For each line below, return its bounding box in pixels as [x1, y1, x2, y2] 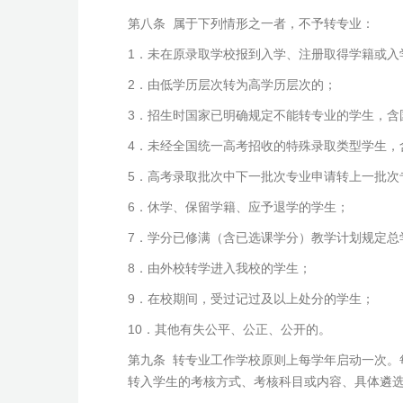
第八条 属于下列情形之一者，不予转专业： [128, 16, 374, 31]
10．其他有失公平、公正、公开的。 [128, 322, 331, 336]
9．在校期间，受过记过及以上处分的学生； [128, 291, 374, 306]
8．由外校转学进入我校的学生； [128, 261, 311, 275]
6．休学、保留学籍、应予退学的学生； [128, 200, 349, 214]
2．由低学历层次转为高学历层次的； [128, 77, 336, 92]
